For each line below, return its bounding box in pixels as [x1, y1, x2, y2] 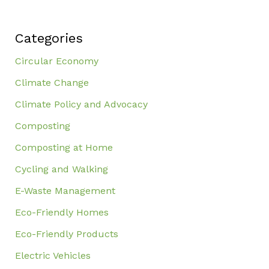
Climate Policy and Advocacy [14, 98, 148, 110]
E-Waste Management [14, 184, 115, 196]
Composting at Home [14, 141, 113, 153]
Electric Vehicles [14, 249, 91, 261]
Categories [14, 30, 83, 46]
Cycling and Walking [14, 163, 108, 175]
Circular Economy [14, 55, 98, 67]
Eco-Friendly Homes [14, 206, 109, 218]
